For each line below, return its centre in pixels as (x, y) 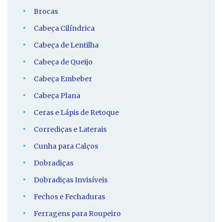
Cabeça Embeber (63, 79)
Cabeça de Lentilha (66, 45)
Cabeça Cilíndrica (64, 28)
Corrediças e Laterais (70, 130)
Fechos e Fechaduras (69, 197)
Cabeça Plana (57, 96)
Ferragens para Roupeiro (77, 214)
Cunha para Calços (66, 146)
